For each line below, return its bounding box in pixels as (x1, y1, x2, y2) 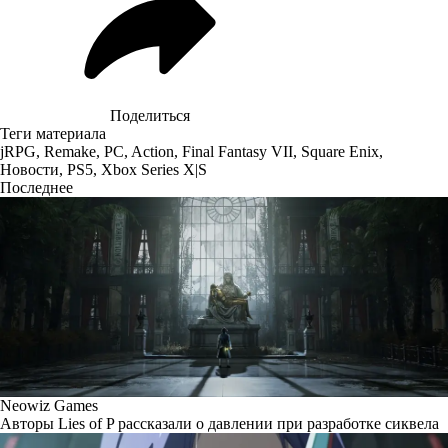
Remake (44, 142, 96, 160)
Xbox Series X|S (101, 160, 207, 178)
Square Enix (301, 142, 379, 160)
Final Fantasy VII (182, 142, 293, 160)
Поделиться (110, 106, 190, 124)
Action (131, 142, 174, 160)
